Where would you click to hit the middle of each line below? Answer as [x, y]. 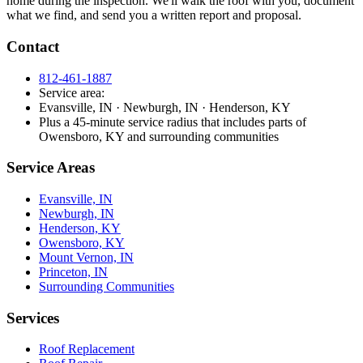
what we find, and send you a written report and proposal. [154, 15]
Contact [33, 46]
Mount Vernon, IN [86, 257]
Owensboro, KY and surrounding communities [159, 136]
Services [33, 318]
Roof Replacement [87, 349]
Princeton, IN [73, 271]
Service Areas [51, 168]
